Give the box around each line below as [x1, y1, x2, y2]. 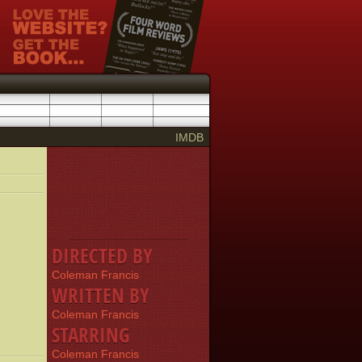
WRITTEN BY [52, 281, 149, 309]
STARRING [52, 321, 130, 348]
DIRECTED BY [52, 242, 153, 269]
